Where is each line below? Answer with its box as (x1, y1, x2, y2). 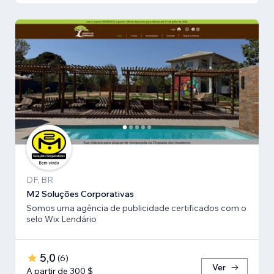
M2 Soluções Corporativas (26, 188, 134, 199)
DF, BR (26, 174, 53, 185)
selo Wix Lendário (26, 213, 97, 224)
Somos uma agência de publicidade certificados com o (26, 202, 246, 213)
